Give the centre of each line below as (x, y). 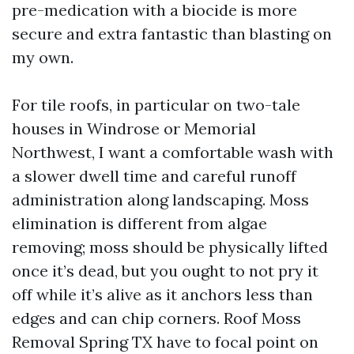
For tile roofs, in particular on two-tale (156, 105)
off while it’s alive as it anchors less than (162, 294)
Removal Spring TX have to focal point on (165, 342)
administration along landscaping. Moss (160, 200)
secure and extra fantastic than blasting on (172, 34)
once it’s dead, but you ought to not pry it (165, 271)
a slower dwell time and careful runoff (154, 176)
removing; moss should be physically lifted (170, 247)
